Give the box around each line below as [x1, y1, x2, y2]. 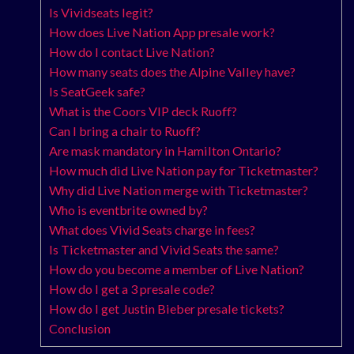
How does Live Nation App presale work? [49, 24, 275, 40]
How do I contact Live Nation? [49, 44, 215, 60]
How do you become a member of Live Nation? [49, 262, 304, 277]
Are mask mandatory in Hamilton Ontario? [49, 143, 281, 159]
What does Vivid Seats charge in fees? [49, 222, 255, 238]
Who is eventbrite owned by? [49, 202, 208, 218]
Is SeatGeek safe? [49, 84, 145, 100]
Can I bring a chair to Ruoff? [49, 123, 201, 139]
